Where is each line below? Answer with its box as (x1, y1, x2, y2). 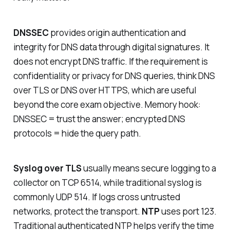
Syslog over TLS (13, 162, 82, 175)
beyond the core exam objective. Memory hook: (13, 98, 201, 110)
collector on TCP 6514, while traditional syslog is (13, 177, 202, 189)
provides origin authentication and (48, 26, 186, 39)
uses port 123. (159, 205, 217, 218)
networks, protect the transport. (13, 205, 142, 218)
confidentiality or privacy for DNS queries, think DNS (13, 69, 215, 82)
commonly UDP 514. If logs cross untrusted (13, 191, 180, 203)
